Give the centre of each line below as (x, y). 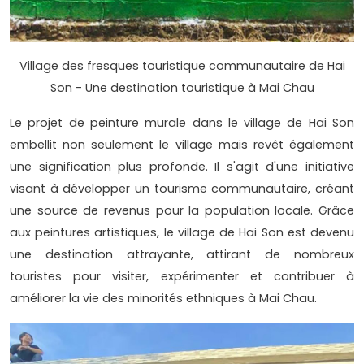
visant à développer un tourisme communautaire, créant (182, 188)
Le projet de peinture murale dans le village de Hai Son (182, 122)
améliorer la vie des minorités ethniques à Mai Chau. (163, 298)
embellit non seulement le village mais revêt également (182, 144)
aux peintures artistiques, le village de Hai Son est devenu (182, 232)
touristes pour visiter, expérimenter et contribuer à (182, 276)
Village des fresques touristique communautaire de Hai (182, 65)
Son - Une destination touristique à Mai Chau (182, 87)
